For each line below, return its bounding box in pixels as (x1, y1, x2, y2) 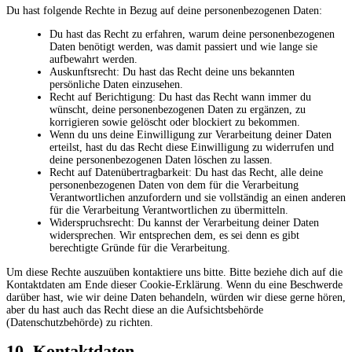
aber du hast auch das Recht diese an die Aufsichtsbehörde (6, 303, 263, 316)
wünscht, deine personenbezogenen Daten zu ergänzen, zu (49, 103, 306, 115)
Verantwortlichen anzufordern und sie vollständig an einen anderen (49, 191, 346, 203)
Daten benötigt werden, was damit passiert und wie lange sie (49, 40, 317, 53)
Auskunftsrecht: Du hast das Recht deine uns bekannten (49, 65, 295, 78)
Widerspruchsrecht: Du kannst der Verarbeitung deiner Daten (49, 216, 319, 229)
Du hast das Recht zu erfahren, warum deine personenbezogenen (49, 27, 335, 40)
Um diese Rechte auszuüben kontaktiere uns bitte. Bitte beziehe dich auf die (6, 266, 343, 278)
